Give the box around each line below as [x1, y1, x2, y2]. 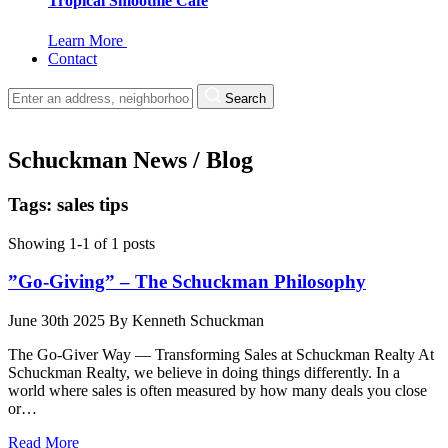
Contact [48, 49, 97, 67]
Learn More [48, 31, 127, 49]
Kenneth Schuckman [132, 312, 264, 329]
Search [225, 91, 267, 107]
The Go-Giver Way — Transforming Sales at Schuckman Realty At [8, 346, 434, 363]
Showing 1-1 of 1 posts [8, 234, 155, 252]
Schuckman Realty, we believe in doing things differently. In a [8, 364, 400, 381]
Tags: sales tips [8, 193, 128, 215]
